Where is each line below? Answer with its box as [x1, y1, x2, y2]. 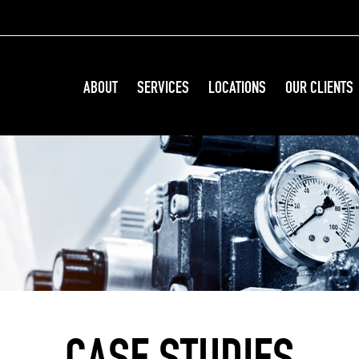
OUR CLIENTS [285, 77, 353, 99]
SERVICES [137, 77, 189, 99]
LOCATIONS [208, 77, 266, 99]
